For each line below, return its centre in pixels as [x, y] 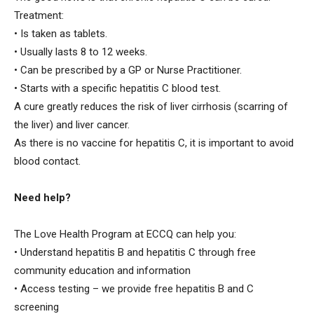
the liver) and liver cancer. [72, 124]
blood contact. [47, 161]
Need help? [42, 197]
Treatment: [39, 15]
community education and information [102, 270]
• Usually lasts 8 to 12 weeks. [81, 52]
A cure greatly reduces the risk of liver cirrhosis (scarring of [151, 106]
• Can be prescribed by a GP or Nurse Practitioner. [128, 70]
